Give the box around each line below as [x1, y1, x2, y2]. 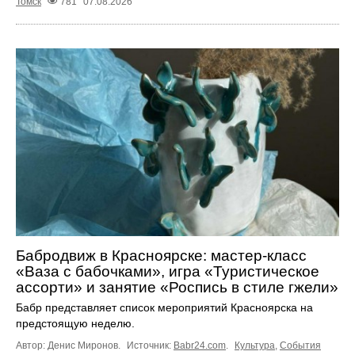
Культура [235, 339, 275, 351]
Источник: [127, 339, 174, 351]
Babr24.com [174, 339, 226, 351]
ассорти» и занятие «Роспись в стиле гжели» [16, 278, 338, 296]
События [280, 339, 321, 351]
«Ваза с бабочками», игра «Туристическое [16, 262, 319, 280]
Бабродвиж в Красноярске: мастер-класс [16, 246, 307, 264]
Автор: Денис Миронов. [16, 339, 123, 351]
